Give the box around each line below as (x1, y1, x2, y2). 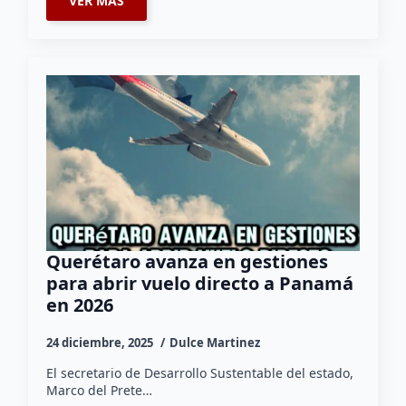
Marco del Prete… (46, 382, 153, 400)
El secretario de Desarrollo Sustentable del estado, (46, 364, 354, 382)
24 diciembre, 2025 (46, 334, 157, 352)
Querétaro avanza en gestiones (46, 249, 329, 275)
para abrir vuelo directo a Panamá (46, 271, 354, 296)
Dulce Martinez (169, 334, 261, 352)
